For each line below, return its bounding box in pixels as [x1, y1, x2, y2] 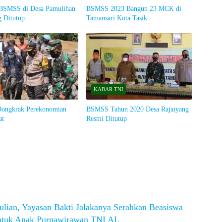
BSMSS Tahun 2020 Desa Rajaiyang [86, 106, 189, 113]
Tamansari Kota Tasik [86, 14, 147, 22]
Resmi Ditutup [86, 115, 127, 123]
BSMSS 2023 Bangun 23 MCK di [86, 5, 181, 13]
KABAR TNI [93, 86, 123, 93]
